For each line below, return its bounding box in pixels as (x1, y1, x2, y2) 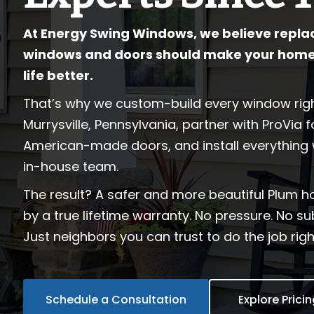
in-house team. (23, 158, 119, 175)
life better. (23, 67, 94, 84)
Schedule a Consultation (46, 292, 187, 308)
